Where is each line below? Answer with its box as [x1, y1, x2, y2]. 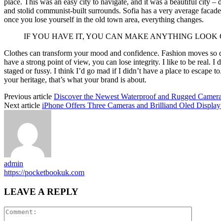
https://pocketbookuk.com [4, 168, 84, 177]
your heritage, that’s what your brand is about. [4, 75, 147, 84]
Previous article [4, 92, 52, 101]
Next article [4, 101, 40, 110]
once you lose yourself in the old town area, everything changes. [4, 15, 204, 24]
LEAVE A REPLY [4, 186, 78, 197]
